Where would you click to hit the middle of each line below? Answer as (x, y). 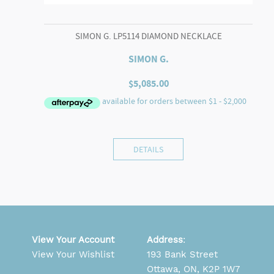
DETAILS (149, 150)
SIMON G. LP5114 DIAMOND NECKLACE (148, 36)
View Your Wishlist (73, 255)
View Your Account (73, 240)
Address (165, 240)
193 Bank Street (182, 255)
